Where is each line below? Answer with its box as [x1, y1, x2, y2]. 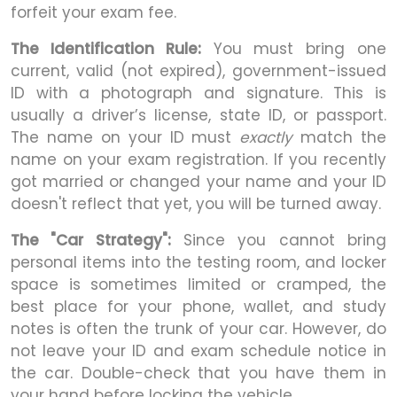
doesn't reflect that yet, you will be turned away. [11, 192, 381, 214]
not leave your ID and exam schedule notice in [11, 339, 386, 362]
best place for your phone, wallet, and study [11, 295, 386, 317]
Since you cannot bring [170, 229, 387, 251]
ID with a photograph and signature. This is [11, 82, 386, 104]
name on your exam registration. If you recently [11, 148, 386, 170]
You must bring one [200, 37, 387, 59]
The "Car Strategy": [11, 229, 171, 251]
